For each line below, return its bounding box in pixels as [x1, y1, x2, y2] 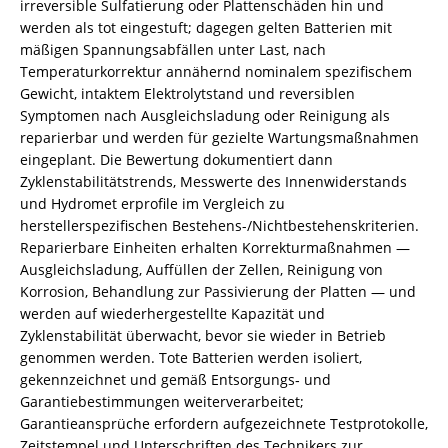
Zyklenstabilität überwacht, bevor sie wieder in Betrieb [20, 326, 386, 345]
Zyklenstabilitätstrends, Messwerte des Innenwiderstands [20, 172, 407, 191]
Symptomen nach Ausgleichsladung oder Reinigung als [20, 106, 390, 125]
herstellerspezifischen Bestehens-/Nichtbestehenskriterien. [20, 216, 419, 235]
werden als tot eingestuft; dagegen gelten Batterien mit [20, 18, 392, 37]
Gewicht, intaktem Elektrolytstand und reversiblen [20, 84, 355, 103]
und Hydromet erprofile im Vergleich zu [20, 194, 285, 213]
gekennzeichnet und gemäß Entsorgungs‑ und [20, 370, 331, 389]
